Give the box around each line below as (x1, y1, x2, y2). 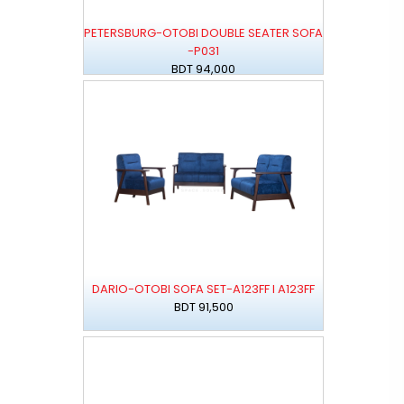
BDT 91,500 (173, 298, 234, 317)
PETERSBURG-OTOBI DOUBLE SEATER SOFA (84, 24, 324, 42)
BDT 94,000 (171, 60, 236, 78)
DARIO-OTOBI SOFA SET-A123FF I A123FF (92, 280, 316, 298)
